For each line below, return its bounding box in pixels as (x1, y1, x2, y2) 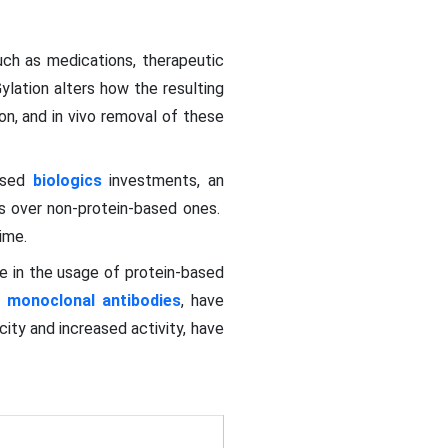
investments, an (101, 171, 224, 190)
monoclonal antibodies (6, 291, 181, 310)
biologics (32, 171, 102, 190)
